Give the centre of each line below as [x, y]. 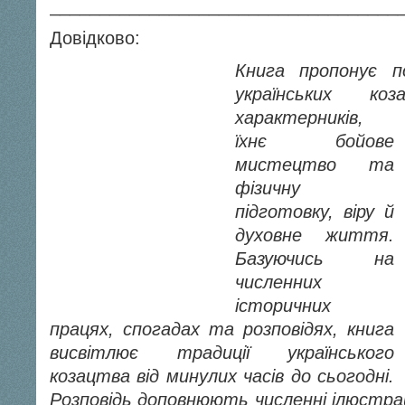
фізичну [268, 188]
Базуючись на [315, 259]
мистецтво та [315, 165]
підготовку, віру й [315, 212]
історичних [283, 306]
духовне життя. [315, 235]
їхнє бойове [315, 141]
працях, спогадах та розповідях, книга [222, 329]
